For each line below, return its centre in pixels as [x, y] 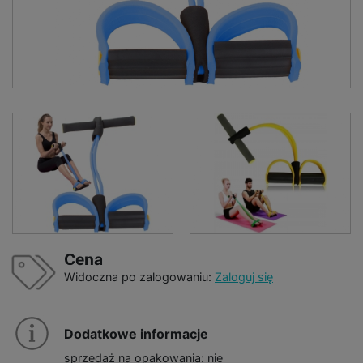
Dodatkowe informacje [136, 333]
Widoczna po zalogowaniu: [139, 276]
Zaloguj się [244, 276]
